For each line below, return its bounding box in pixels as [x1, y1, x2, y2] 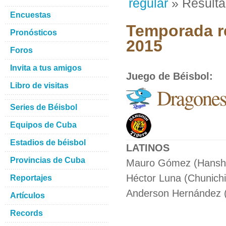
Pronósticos [10, 28, 57, 37]
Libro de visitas [10, 81, 69, 90]
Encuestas [10, 11, 51, 19]
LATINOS [126, 142, 169, 153]
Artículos [10, 191, 45, 200]
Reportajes [10, 174, 52, 182]
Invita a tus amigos [10, 64, 82, 72]
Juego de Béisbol [126, 71, 209, 82]
